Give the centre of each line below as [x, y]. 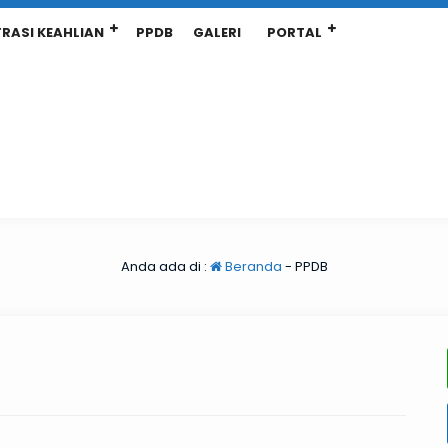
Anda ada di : [165, 266]
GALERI [217, 32]
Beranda [251, 266]
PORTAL [294, 32]
